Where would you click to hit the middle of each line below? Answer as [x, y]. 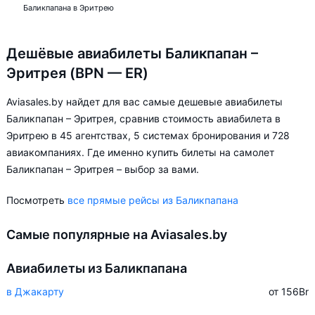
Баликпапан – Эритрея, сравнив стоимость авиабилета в [143, 118]
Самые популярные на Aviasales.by [117, 234]
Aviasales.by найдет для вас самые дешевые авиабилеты [144, 102]
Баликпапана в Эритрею [69, 8]
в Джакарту [35, 291]
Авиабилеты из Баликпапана [97, 268]
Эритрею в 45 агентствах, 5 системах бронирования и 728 [148, 135]
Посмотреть [37, 200]
